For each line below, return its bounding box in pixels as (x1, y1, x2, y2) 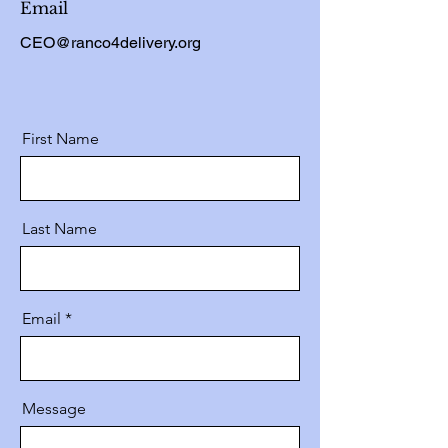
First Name (22, 129, 99, 148)
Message (22, 399, 86, 418)
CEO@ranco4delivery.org (20, 33, 201, 52)
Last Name (22, 219, 97, 238)
